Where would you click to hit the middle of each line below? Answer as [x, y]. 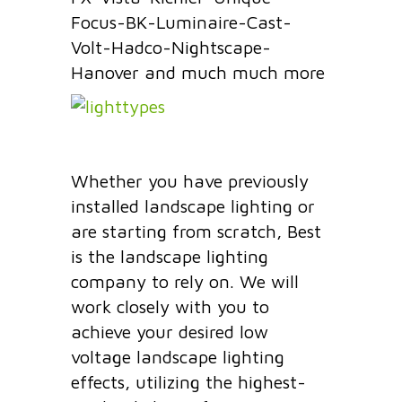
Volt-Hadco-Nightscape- [171, 47]
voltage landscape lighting [178, 356]
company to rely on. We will [185, 281]
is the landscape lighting [170, 256]
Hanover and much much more [198, 72]
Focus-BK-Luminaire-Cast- [181, 22]
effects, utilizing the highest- [188, 381]
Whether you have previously [190, 180]
